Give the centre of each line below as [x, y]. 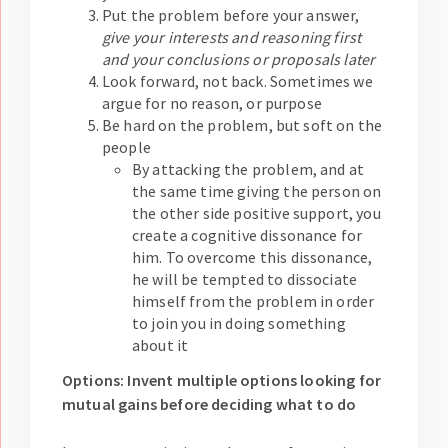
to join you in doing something [239, 323]
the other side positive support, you [256, 213]
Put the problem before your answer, [231, 15]
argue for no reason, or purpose [212, 103]
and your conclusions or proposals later [239, 59]
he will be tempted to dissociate [245, 279]
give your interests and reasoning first [232, 37]
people [126, 147]
